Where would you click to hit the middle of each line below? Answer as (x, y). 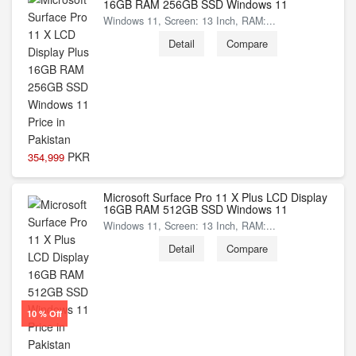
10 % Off (44, 313)
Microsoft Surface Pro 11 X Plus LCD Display (215, 197)
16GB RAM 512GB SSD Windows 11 (195, 209)
